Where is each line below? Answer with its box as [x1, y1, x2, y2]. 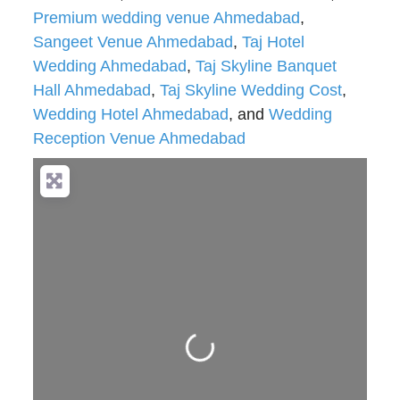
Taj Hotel [241, 32, 304, 51]
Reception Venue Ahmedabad [32, 129, 246, 147]
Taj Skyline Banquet [195, 56, 337, 75]
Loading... [194, 310, 266, 356]
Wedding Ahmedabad [32, 56, 187, 75]
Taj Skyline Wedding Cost [159, 80, 342, 99]
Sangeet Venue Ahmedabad [32, 32, 233, 51]
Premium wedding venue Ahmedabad [32, 8, 300, 27]
